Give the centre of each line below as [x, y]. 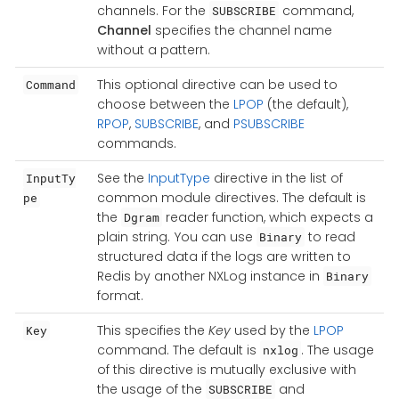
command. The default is [178, 350]
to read [330, 236]
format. [120, 295]
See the [122, 178]
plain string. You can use [176, 236]
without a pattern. [153, 49]
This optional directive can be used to [217, 84]
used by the [272, 330]
